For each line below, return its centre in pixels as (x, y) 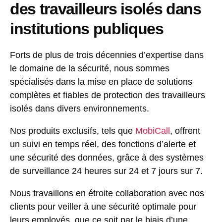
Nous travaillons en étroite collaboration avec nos (107, 194)
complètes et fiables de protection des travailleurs (108, 95)
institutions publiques (87, 29)
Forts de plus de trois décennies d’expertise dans (107, 55)
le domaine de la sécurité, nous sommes (90, 69)
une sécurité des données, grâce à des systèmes (107, 158)
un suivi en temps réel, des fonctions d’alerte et (103, 144)
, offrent (185, 131)
